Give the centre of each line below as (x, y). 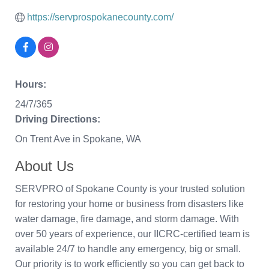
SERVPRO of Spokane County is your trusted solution (130, 189)
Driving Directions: (58, 119)
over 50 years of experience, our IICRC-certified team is (132, 234)
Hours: (31, 85)
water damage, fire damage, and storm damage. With (127, 219)
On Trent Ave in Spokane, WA (78, 139)
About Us (44, 166)
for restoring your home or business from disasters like (129, 204)
